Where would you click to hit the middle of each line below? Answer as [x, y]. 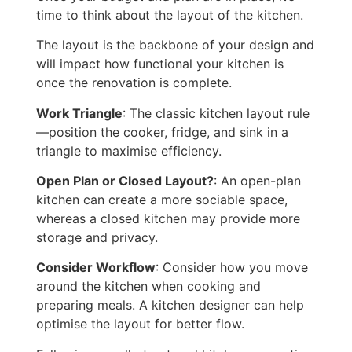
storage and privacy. [97, 238]
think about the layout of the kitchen [191, 15]
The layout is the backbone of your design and [175, 45]
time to [59, 15]
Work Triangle [79, 113]
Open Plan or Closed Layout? [125, 181]
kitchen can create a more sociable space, [162, 200]
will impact [70, 64]
